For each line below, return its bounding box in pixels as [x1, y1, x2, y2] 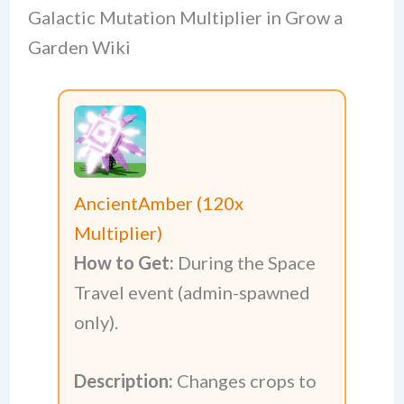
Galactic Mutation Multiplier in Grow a [27, 6, 343, 29]
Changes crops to [173, 370, 317, 392]
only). [74, 311, 118, 334]
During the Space [174, 252, 316, 274]
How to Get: [74, 252, 174, 274]
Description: [74, 370, 173, 392]
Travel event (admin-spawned [74, 281, 310, 304]
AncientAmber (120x [74, 192, 243, 215]
